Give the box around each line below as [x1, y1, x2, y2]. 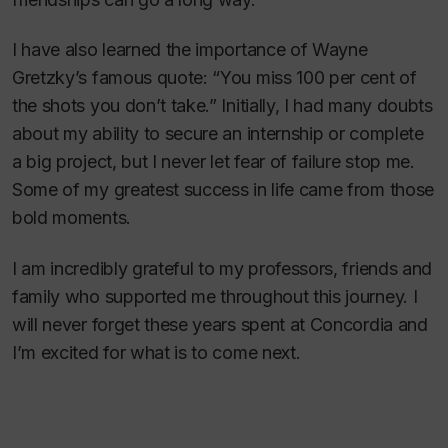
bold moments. [12, 207, 131, 228]
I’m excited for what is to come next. [12, 341, 301, 363]
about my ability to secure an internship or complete [12, 123, 424, 144]
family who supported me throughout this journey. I [12, 285, 418, 307]
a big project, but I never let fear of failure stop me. [12, 151, 415, 172]
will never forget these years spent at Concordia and [12, 313, 428, 335]
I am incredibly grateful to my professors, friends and [12, 257, 432, 279]
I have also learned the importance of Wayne [12, 39, 368, 60]
